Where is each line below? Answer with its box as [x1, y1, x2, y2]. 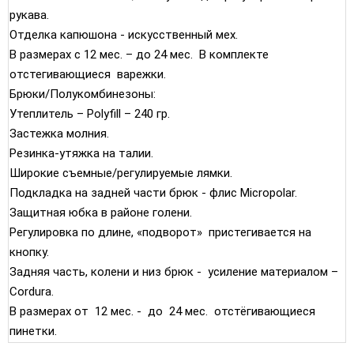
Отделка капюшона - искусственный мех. [9, 27, 238, 42]
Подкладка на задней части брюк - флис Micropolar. [9, 185, 297, 200]
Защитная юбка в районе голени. [9, 205, 192, 220]
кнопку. [9, 244, 49, 259]
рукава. [9, 7, 49, 22]
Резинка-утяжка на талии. [9, 145, 153, 160]
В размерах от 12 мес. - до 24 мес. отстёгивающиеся [9, 303, 322, 318]
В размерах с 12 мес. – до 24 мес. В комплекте [9, 47, 269, 62]
